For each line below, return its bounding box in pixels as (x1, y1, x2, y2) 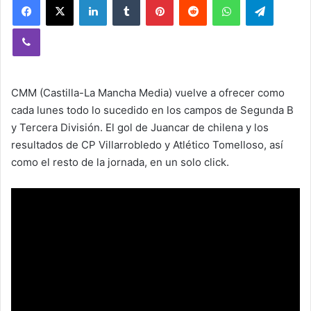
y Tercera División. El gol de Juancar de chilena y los (11, 121, 269, 134)
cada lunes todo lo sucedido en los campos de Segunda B (11, 103, 294, 117)
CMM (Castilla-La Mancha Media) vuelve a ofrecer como (11, 86, 285, 99)
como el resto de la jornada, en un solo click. (11, 155, 229, 169)
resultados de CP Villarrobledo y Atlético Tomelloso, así (11, 138, 283, 151)
